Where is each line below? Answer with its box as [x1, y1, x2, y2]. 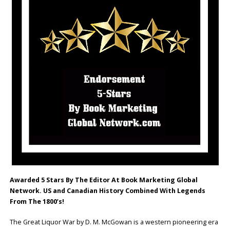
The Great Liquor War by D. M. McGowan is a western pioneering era [9, 218, 218, 227]
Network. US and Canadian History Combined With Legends [9, 186, 205, 196]
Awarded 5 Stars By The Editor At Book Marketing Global [9, 176, 198, 185]
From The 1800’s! [9, 197, 64, 206]
